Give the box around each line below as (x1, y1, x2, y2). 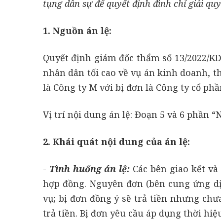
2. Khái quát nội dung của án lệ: (43, 135, 190, 147)
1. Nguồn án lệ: (43, 24, 111, 37)
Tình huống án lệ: (49, 162, 130, 175)
